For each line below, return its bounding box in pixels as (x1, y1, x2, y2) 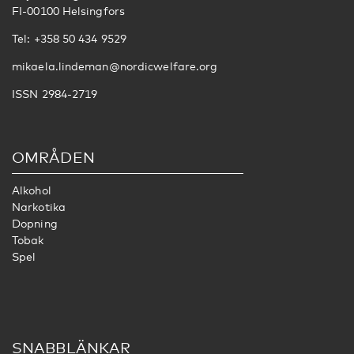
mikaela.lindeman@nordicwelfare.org (12, 59, 218, 73)
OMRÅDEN (12, 148, 95, 167)
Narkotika (12, 200, 66, 214)
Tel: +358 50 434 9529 (12, 32, 127, 46)
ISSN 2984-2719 (12, 87, 98, 101)
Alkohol (12, 183, 51, 198)
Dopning (12, 217, 58, 231)
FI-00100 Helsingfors (12, 4, 125, 18)
